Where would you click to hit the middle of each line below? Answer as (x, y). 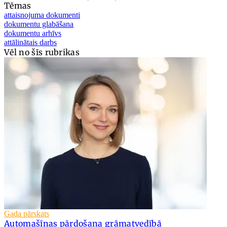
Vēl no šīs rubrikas (42, 52)
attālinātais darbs (30, 43)
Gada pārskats (27, 214)
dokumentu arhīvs (33, 33)
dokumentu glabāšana (39, 24)
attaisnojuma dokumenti (42, 15)
